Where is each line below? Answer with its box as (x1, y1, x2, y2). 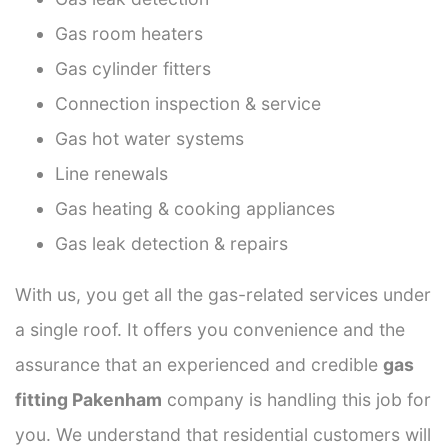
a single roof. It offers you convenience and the (15, 318, 405, 340)
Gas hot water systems (55, 127, 244, 149)
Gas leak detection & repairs (55, 232, 288, 254)
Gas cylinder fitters (55, 57, 211, 79)
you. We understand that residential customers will (15, 423, 431, 445)
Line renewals (55, 162, 168, 184)
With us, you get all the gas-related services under (15, 283, 431, 305)
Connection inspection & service (55, 92, 321, 114)
